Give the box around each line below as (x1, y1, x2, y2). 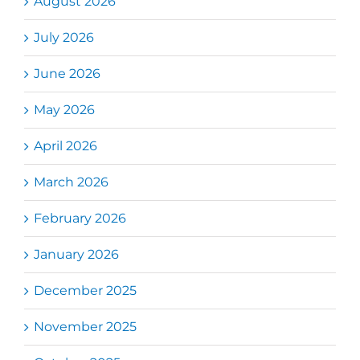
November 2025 (34, 318, 137, 334)
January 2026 (34, 246, 119, 262)
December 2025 (34, 282, 137, 298)
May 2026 (34, 101, 95, 117)
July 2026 (34, 29, 94, 45)
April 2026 (34, 137, 97, 153)
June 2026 (34, 65, 100, 81)
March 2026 (34, 174, 108, 190)
